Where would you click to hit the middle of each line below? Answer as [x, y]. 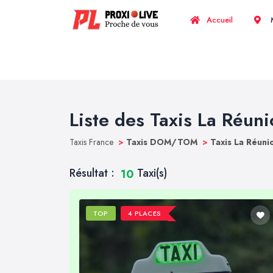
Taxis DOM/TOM [163, 142]
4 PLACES [144, 214]
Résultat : [94, 173]
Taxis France [93, 142]
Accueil [218, 20]
